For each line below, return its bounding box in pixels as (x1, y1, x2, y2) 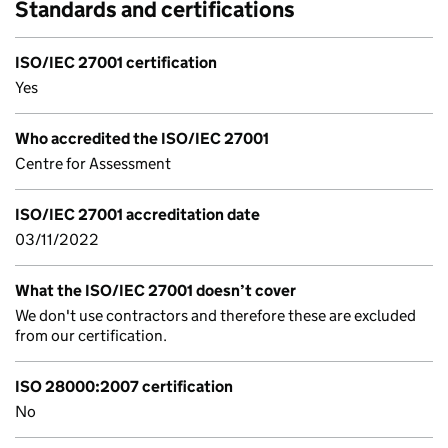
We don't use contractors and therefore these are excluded (15, 306, 416, 325)
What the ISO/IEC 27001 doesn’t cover (15, 281, 296, 300)
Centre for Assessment (15, 154, 171, 173)
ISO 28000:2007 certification (15, 377, 233, 396)
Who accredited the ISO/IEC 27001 (15, 129, 269, 148)
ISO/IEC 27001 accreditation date (15, 205, 260, 224)
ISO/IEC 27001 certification (15, 53, 217, 72)
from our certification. (15, 326, 167, 345)
